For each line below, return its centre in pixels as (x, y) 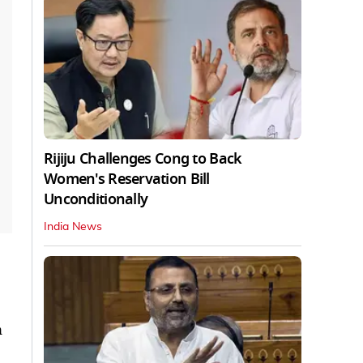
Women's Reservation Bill (127, 179)
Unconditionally (96, 199)
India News (73, 226)
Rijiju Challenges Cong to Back (143, 158)
